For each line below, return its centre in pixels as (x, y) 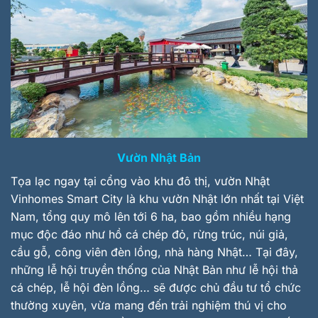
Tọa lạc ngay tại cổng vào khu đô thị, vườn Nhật (140, 181)
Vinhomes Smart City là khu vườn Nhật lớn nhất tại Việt (157, 198)
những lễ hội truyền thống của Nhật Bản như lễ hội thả (154, 269)
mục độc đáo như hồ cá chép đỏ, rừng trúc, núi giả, (149, 234)
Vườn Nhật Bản (159, 157)
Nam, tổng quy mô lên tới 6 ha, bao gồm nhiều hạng (151, 216)
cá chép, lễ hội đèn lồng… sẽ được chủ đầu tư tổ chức (156, 287)
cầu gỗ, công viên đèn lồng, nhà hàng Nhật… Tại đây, (154, 252)
